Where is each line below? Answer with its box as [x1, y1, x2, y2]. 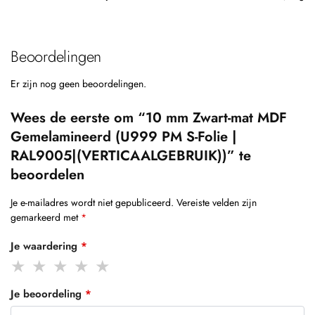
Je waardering [11, 238, 81, 254]
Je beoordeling [11, 285, 85, 301]
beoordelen [11, 163, 84, 184]
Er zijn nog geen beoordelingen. [11, 75, 146, 90]
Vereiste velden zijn [176, 194, 257, 209]
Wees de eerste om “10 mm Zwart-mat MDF [11, 106, 287, 127]
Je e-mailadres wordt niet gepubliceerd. [11, 194, 174, 209]
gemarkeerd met [11, 209, 81, 224]
